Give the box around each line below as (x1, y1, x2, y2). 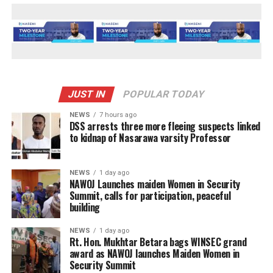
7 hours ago (99, 111, 136, 119)
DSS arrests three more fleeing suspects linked (69, 119, 260, 134)
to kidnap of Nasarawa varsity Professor (69, 130, 232, 146)
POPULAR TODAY (122, 88, 207, 101)
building (69, 200, 101, 215)
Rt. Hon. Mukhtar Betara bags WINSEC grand (69, 235, 247, 250)
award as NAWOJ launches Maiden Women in (69, 246, 240, 261)
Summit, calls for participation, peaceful (69, 188, 231, 204)
